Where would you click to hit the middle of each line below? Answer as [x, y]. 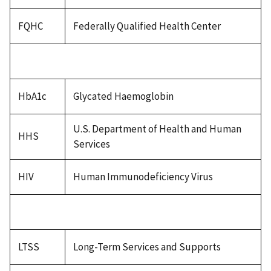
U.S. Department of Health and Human [157, 129]
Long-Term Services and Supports [147, 247]
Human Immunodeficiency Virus [143, 176]
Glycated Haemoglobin [123, 96]
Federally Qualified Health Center [147, 26]
